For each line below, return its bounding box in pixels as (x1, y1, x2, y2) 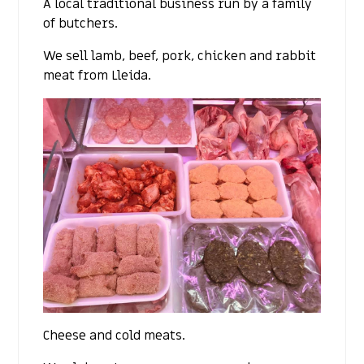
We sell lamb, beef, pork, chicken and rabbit (43, 47, 317, 66)
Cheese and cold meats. (43, 326, 186, 344)
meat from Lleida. (43, 67, 152, 85)
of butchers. (43, 15, 119, 33)
